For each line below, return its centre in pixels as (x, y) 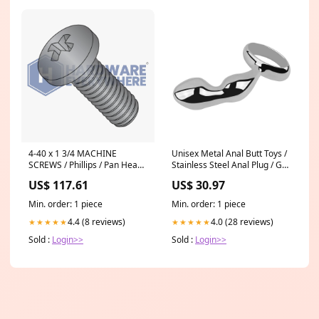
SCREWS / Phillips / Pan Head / (88, 165)
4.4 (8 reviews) (96, 222)
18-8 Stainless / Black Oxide (83, 176)
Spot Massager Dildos (215, 176)
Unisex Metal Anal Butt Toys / (229, 153)
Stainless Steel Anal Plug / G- (228, 165)
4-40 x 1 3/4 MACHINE (73, 153)
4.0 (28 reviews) (242, 222)
